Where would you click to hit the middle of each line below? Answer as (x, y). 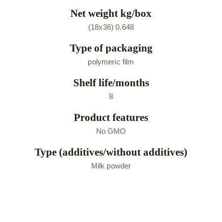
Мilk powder (111, 166)
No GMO (111, 131)
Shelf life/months (111, 83)
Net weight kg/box (111, 13)
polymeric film (111, 62)
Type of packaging (111, 48)
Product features (111, 117)
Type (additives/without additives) (111, 152)
